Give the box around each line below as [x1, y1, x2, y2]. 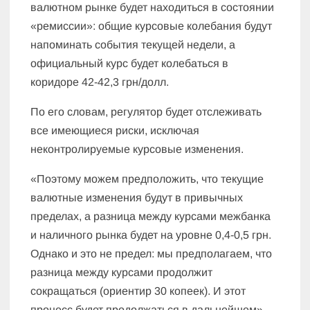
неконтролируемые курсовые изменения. [30, 143, 244, 156]
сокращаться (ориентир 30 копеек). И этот [30, 285, 246, 298]
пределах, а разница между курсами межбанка [30, 210, 271, 223]
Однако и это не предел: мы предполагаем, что [30, 248, 273, 260]
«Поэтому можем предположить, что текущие [30, 173, 264, 185]
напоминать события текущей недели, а [30, 39, 236, 51]
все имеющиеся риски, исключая [30, 125, 200, 137]
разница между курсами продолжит [30, 266, 213, 279]
